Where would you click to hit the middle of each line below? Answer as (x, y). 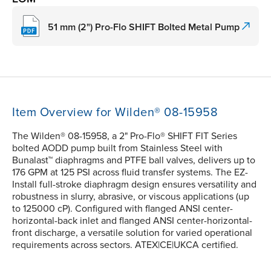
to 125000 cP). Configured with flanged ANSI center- (122, 209)
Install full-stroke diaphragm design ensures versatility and (134, 185)
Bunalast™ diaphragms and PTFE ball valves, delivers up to (134, 161)
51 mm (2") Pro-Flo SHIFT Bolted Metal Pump (144, 27)
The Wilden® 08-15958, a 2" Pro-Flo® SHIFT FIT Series (125, 136)
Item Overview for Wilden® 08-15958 (115, 113)
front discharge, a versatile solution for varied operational (132, 233)
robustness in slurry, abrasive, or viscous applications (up (131, 197)
